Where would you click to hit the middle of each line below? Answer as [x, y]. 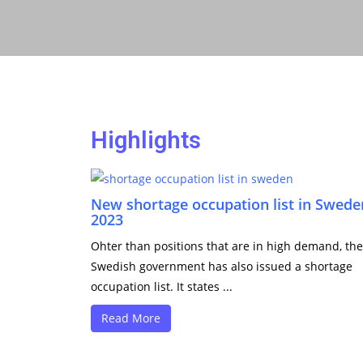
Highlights [146, 140]
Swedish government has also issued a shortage [222, 266]
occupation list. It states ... [162, 286]
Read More [131, 318]
